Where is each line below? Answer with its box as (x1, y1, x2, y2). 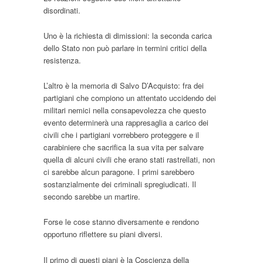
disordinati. (43, 5, 80, 16)
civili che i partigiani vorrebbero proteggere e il (43, 129, 199, 141)
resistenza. (43, 55, 81, 66)
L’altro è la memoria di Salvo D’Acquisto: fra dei (43, 80, 204, 92)
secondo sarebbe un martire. (43, 191, 140, 203)
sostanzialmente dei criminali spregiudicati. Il (43, 178, 196, 190)
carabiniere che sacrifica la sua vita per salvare (43, 141, 204, 153)
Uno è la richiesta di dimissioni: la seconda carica (43, 30, 212, 42)
